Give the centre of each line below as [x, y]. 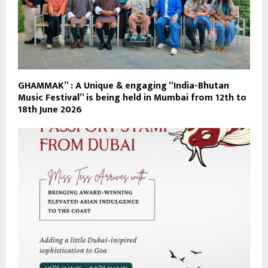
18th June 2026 [50, 109]
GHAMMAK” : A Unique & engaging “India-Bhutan [124, 86]
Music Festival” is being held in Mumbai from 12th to [132, 98]
